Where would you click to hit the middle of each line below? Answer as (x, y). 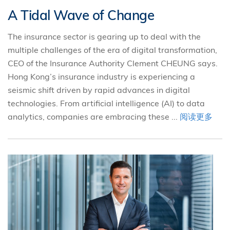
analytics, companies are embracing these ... (94, 117)
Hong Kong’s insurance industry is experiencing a (101, 76)
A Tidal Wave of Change (81, 15)
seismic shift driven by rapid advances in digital (99, 90)
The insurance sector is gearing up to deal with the (104, 36)
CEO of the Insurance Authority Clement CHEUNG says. (113, 63)
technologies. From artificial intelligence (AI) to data (106, 103)
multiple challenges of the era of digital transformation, (112, 50)
